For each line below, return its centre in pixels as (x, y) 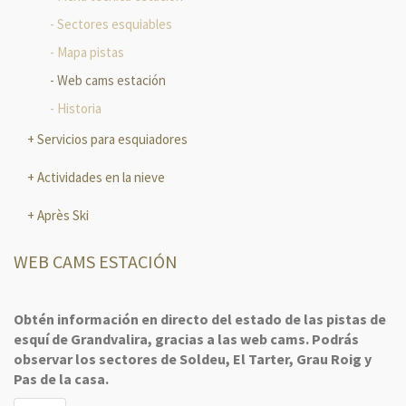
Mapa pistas (91, 53)
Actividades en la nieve (100, 178)
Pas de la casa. (61, 379)
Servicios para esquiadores (111, 140)
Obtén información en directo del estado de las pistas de (200, 319)
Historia (79, 109)
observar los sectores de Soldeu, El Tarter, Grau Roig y (193, 359)
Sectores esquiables (115, 24)
